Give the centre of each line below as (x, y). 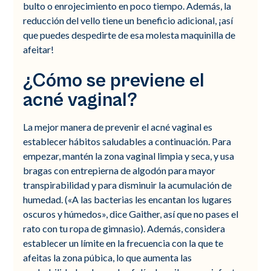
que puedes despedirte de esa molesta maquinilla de (129, 34)
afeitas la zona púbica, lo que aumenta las (108, 257)
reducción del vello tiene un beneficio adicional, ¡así (128, 20)
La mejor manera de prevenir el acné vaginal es (118, 126)
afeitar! (39, 49)
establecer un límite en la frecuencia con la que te (123, 243)
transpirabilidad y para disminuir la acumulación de (128, 184)
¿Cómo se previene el (114, 80)
